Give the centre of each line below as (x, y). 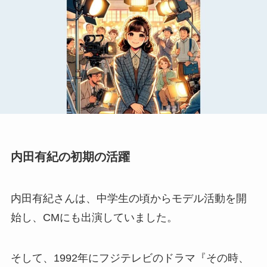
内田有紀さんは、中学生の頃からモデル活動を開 (128, 198)
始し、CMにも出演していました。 (94, 217)
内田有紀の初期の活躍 (70, 157)
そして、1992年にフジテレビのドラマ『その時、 (130, 258)
